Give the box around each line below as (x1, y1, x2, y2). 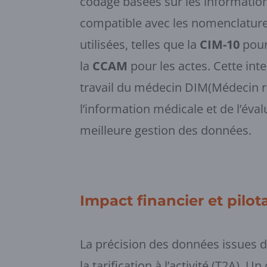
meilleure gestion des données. (80, 122, 252, 139)
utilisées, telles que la (80, 36, 200, 53)
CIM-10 (200, 36, 240, 53)
